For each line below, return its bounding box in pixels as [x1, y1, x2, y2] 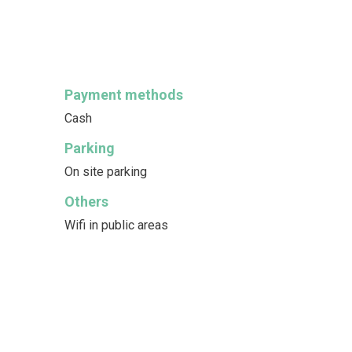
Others [64, 192, 108, 210]
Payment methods [64, 86, 183, 103]
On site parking [64, 163, 147, 179]
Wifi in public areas [64, 217, 168, 233]
